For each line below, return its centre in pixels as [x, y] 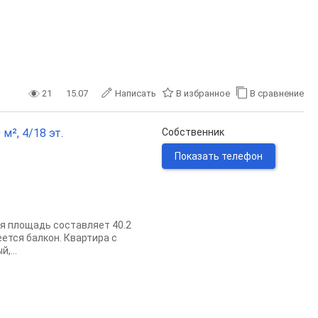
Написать [136, 93]
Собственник [193, 132]
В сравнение [277, 93]
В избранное [203, 93]
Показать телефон [219, 156]
